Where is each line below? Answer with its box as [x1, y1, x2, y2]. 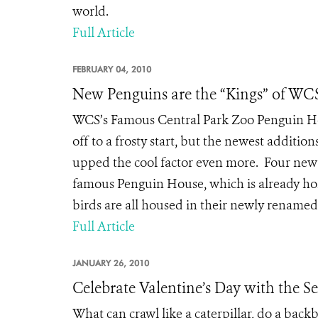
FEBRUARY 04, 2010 [72, 64, 151, 75]
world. [72, 3, 109, 20]
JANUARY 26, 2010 [72, 258, 149, 268]
